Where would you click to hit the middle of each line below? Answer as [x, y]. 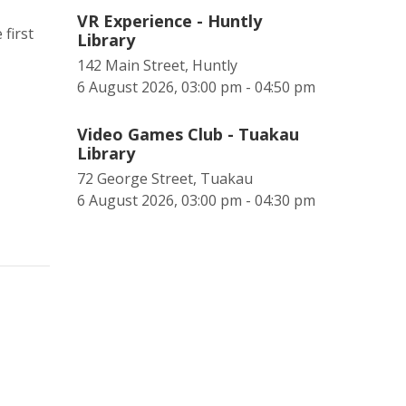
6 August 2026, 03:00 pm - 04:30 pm [196, 200]
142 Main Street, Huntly [157, 65]
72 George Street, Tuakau [165, 179]
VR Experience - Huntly [169, 21]
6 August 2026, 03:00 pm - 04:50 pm [196, 87]
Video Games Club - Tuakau [188, 134]
